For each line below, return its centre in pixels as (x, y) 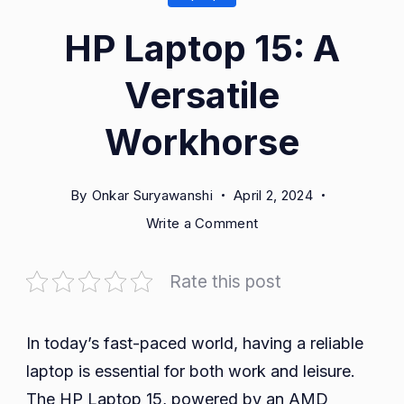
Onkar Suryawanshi (152, 195)
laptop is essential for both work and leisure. (191, 371)
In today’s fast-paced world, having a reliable (195, 343)
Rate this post (225, 281)
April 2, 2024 (273, 195)
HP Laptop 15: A (202, 48)
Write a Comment (202, 223)
